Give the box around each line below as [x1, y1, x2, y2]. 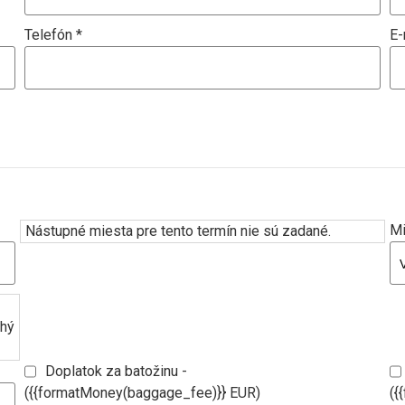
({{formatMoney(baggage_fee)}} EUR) [24, 384, 261, 401]
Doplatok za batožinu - [45, 363, 188, 380]
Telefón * [24, 26, 83, 43]
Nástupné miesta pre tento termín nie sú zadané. [25, 222, 332, 240]
